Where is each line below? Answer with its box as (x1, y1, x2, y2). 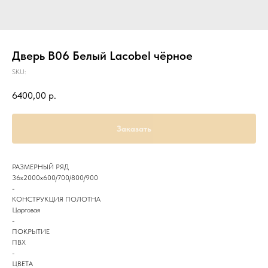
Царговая (12, 205, 40, 214)
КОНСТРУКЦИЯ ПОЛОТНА (12, 194, 100, 203)
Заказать (117, 123, 151, 133)
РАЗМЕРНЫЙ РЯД (12, 162, 69, 171)
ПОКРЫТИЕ (12, 227, 50, 236)
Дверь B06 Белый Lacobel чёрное (12, 48, 193, 63)
